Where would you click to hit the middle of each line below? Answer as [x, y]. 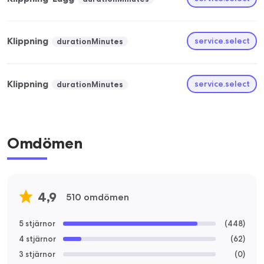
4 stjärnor [37, 239]
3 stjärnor [37, 254]
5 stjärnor [37, 223]
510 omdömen [98, 197]
